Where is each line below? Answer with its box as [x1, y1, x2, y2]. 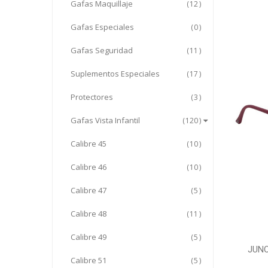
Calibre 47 [71, 185, 106, 196]
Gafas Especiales [71, 22, 134, 32]
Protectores [71, 92, 113, 102]
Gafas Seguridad [71, 45, 133, 56]
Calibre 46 [71, 162, 106, 172]
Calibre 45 [71, 138, 106, 149]
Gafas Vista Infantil [71, 115, 140, 126]
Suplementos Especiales [71, 68, 160, 79]
